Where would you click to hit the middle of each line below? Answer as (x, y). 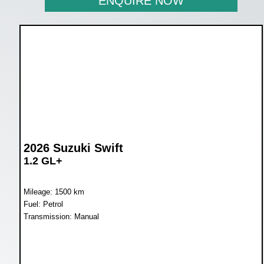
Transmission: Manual (61, 216)
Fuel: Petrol (43, 204)
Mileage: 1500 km (54, 192)
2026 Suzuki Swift (73, 148)
